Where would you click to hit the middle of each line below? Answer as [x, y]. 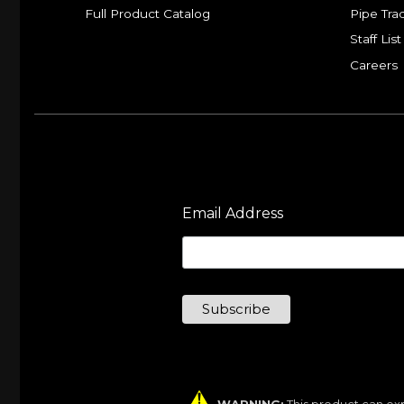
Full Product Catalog [148, 13]
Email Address [233, 213]
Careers [374, 64]
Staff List [376, 39]
